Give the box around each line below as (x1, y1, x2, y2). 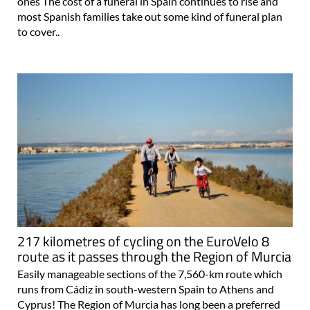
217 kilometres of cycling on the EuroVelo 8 (17, 230, 269, 252)
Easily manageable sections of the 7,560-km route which (17, 266, 282, 280)
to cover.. (17, 25, 60, 39)
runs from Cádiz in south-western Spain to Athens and (17, 282, 274, 295)
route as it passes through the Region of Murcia (17, 245, 291, 267)
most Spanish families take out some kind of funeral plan (17, 10, 282, 24)
